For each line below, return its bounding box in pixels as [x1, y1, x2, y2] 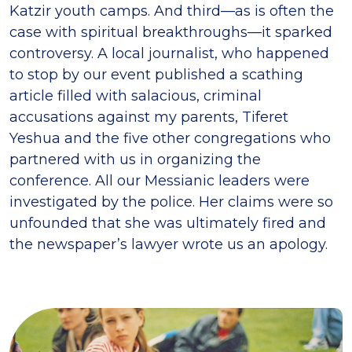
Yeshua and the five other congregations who [9, 130, 331, 147]
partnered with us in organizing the [9, 151, 261, 168]
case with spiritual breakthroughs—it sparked [9, 24, 332, 41]
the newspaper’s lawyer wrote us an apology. [9, 236, 328, 253]
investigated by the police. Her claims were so [9, 193, 333, 211]
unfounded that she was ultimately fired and [9, 214, 326, 232]
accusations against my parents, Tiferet [9, 108, 288, 126]
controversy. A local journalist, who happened [9, 45, 329, 62]
